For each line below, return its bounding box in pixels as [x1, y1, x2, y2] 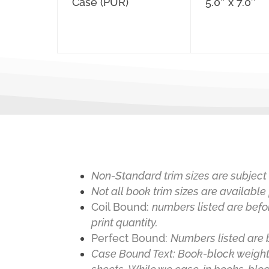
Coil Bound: [91, 200, 153, 213]
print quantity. [91, 216, 159, 229]
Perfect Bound [91, 231, 166, 244]
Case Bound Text [91, 247, 174, 260]
